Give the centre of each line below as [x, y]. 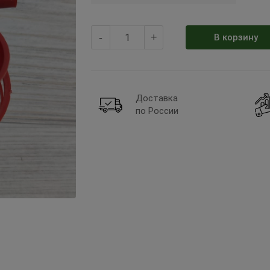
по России [157, 111]
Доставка [157, 98]
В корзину [236, 37]
